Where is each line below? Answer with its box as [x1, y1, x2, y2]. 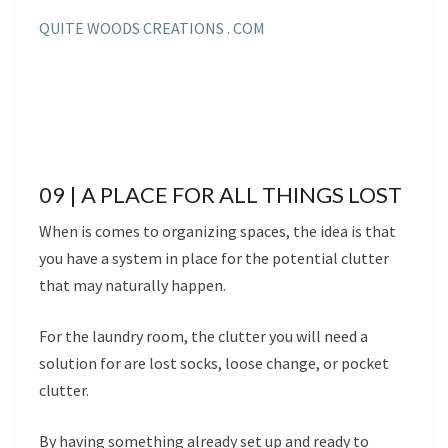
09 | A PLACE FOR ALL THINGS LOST [39, 180, 402, 208]
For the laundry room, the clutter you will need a [39, 325, 368, 346]
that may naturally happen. [39, 274, 226, 295]
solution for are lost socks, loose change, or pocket [39, 352, 389, 373]
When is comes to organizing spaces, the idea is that [39, 220, 396, 241]
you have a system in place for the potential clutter [39, 247, 389, 268]
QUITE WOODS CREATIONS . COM [39, 17, 265, 38]
